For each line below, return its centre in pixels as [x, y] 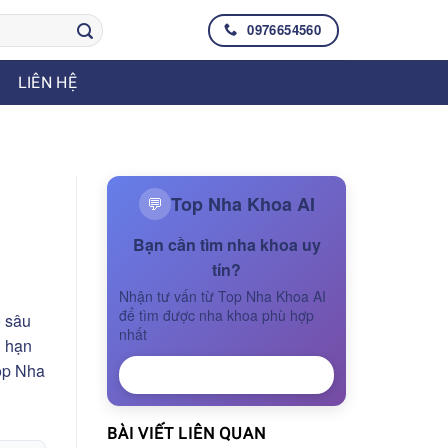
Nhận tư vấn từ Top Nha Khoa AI [222, 296]
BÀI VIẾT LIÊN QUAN [186, 433]
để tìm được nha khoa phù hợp [216, 315]
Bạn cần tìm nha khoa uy [226, 244]
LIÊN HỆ [47, 82]
